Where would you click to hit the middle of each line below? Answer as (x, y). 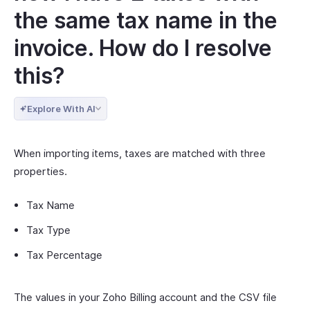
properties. (40, 171)
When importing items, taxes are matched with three (140, 153)
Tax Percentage (64, 255)
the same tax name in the (146, 20)
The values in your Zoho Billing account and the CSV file (145, 297)
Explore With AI (61, 109)
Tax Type (48, 230)
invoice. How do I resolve (143, 48)
